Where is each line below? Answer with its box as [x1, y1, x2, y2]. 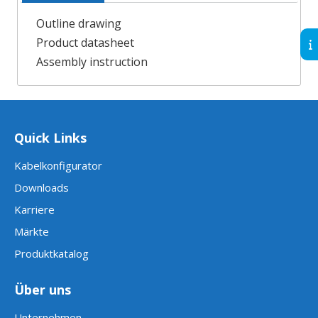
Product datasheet [35, 34, 134, 50]
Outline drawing [35, 15, 121, 31]
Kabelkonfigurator [14, 158, 102, 172]
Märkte [14, 224, 49, 238]
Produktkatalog [14, 246, 89, 261]
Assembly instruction [35, 53, 148, 70]
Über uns [14, 280, 71, 298]
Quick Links [14, 128, 87, 146]
